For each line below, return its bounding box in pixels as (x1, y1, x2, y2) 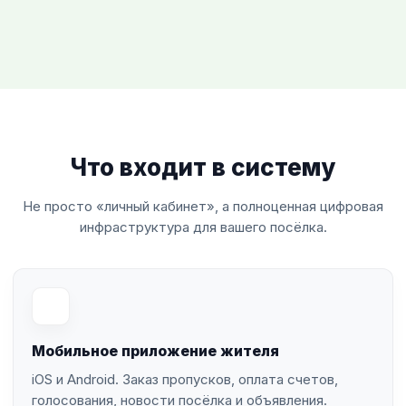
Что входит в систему (71, 153, 335, 181)
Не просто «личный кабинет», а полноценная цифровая (23, 198, 383, 215)
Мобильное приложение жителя (32, 342, 279, 360)
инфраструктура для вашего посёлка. (79, 218, 327, 236)
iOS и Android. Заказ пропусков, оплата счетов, (32, 371, 338, 388)
